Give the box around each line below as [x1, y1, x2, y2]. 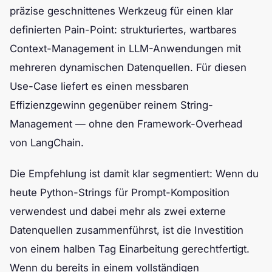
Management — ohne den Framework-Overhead [10, 117, 242, 130]
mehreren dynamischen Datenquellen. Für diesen [10, 61, 246, 73]
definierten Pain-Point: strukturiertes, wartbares [10, 23, 237, 36]
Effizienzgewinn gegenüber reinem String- [10, 98, 213, 111]
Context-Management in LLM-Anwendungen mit [10, 42, 241, 55]
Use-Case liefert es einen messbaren [10, 80, 189, 92]
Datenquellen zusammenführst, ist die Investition [10, 223, 243, 236]
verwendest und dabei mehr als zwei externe [10, 205, 226, 217]
